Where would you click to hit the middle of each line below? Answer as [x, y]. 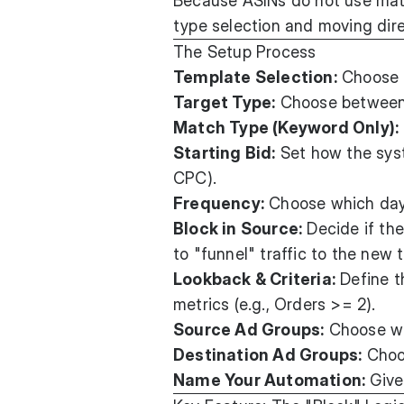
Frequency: [219, 203]
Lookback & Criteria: [254, 279]
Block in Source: [238, 229]
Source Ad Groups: [249, 330]
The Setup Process [245, 52]
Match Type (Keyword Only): [286, 128]
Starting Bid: [225, 153]
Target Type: [225, 102]
